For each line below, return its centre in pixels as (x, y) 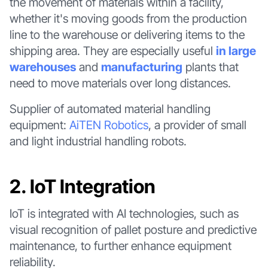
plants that (210, 67)
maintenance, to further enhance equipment (120, 246)
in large (236, 51)
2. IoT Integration (82, 186)
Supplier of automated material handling (110, 109)
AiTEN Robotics (109, 125)
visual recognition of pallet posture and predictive (133, 229)
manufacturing (141, 67)
